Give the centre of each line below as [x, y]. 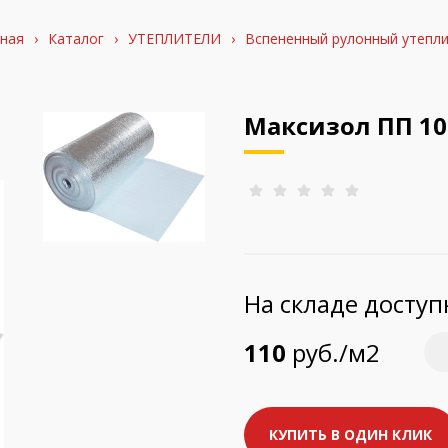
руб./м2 [333, 352]
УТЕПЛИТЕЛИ [174, 38]
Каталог [75, 38]
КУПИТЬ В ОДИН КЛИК [350, 434]
